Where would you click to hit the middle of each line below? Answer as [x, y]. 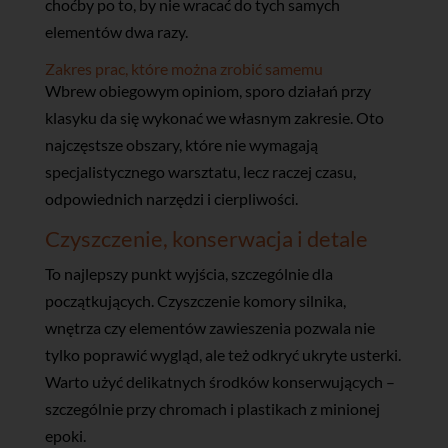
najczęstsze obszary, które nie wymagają [181, 144]
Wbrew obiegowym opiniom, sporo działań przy [207, 90]
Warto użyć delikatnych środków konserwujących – [219, 381]
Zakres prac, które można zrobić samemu [183, 68]
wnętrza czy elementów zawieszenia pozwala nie [209, 327]
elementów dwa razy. [116, 31]
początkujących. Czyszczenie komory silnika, [195, 300]
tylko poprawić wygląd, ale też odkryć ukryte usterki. [222, 354]
